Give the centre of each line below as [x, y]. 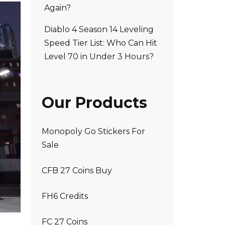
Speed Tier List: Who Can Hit [101, 43]
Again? [58, 8]
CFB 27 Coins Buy [77, 171]
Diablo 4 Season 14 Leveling [99, 29]
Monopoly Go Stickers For [93, 131]
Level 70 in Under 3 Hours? [99, 56]
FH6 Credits [65, 196]
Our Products [94, 102]
